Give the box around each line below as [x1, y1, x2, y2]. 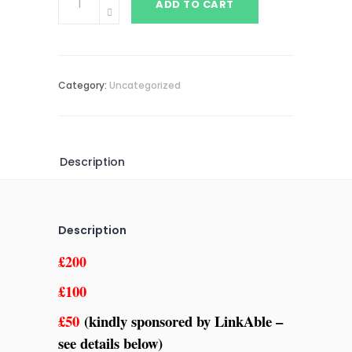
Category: [58, 78, 109, 92]
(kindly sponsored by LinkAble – [79, 310, 283, 332]
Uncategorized [109, 78, 181, 92]
